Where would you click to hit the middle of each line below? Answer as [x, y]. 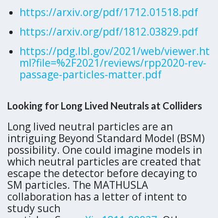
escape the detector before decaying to [102, 173]
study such [34, 209]
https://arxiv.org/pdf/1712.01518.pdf [109, 12]
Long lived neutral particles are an [90, 127]
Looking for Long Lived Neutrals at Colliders [106, 106]
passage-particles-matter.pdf [91, 74]
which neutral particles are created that [104, 162]
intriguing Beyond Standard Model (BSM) [106, 138]
